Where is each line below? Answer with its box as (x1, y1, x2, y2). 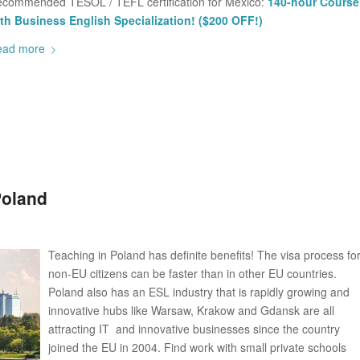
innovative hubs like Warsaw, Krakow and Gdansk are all (48, 302, 334, 319)
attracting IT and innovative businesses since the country (48, 321, 340, 337)
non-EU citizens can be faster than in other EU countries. (48, 265, 337, 282)
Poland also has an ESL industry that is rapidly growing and (48, 284, 350, 301)
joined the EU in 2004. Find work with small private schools (48, 339, 346, 356)
